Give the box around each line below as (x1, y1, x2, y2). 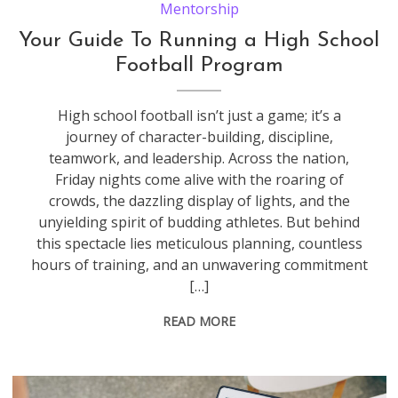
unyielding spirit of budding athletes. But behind (38, 211, 361, 232)
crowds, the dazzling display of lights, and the (48, 190, 350, 211)
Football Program (115, 54, 283, 76)
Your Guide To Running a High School (19, 29, 380, 52)
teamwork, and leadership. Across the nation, (49, 147, 350, 168)
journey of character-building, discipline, (65, 126, 333, 147)
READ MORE (163, 312, 236, 330)
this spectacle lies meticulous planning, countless (36, 233, 362, 253)
